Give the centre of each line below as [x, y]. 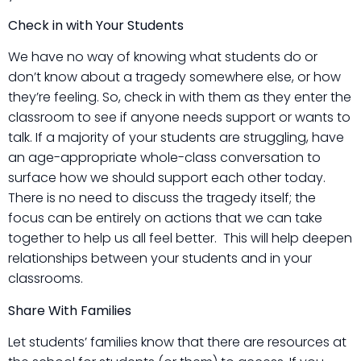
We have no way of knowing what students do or [163, 57]
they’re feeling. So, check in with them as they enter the [180, 98]
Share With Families [70, 310]
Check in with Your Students [96, 26]
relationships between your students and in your [160, 259]
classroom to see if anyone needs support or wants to [179, 118]
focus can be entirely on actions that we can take [165, 218]
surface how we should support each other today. [167, 178]
